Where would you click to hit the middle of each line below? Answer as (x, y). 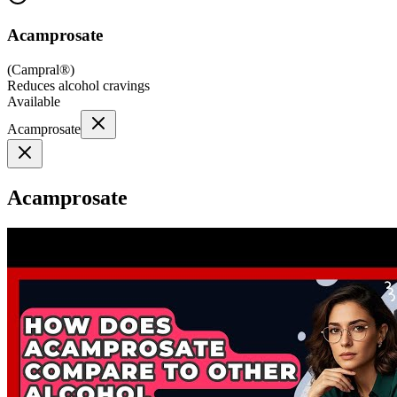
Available (34, 101)
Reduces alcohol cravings (78, 85)
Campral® (41, 69)
